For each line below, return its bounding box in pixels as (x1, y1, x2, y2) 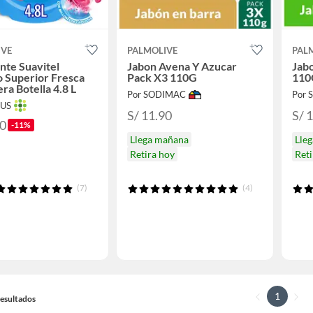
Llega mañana (129, 133, 189, 145)
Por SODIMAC (126, 89, 186, 101)
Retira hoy (129, 147, 175, 160)
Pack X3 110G (126, 71, 197, 85)
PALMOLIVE (126, 45, 177, 57)
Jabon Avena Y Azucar (126, 59, 237, 73)
